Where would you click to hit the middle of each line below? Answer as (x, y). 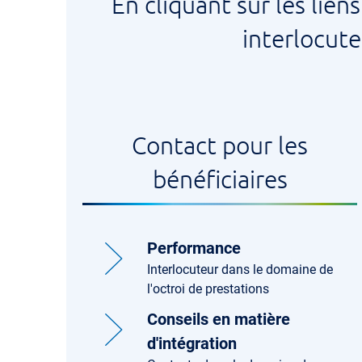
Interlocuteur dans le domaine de (240, 269)
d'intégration (192, 343)
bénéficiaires (220, 179)
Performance (194, 248)
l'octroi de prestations (208, 289)
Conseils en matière (219, 319)
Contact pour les (220, 145)
